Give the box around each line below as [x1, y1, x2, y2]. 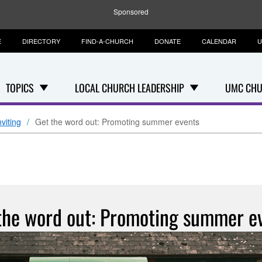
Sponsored [113, 6, 149, 16]
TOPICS [6, 80, 34, 95]
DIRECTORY [22, 36, 60, 46]
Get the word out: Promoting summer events [35, 116, 199, 127]
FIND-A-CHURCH [81, 36, 133, 46]
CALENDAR [202, 36, 236, 46]
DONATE [154, 36, 181, 46]
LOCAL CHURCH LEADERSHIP [75, 80, 184, 95]
